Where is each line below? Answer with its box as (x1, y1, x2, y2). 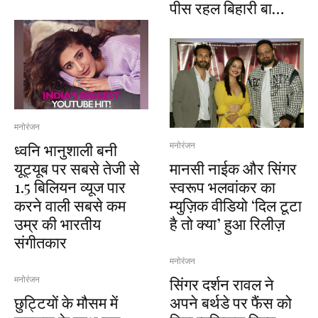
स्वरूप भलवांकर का (170, 175, 275, 197)
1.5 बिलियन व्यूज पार (14, 175, 126, 197)
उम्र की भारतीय (14, 212, 101, 234)
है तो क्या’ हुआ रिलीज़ (170, 212, 285, 234)
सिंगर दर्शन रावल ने (170, 273, 274, 295)
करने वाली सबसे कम (14, 194, 126, 216)
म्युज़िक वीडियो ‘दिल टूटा (170, 194, 302, 216)
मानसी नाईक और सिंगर (170, 157, 297, 179)
